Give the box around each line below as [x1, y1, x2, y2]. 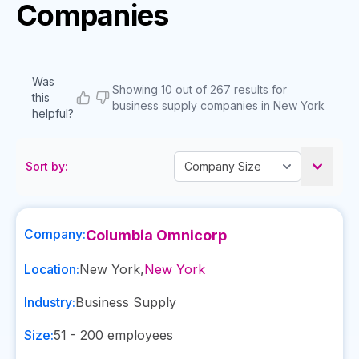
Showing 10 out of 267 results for [112, 83, 287, 96]
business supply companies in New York [112, 99, 325, 112]
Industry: [24, 294, 75, 310]
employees [103, 327, 173, 343]
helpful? [32, 107, 74, 120]
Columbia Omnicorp [86, 227, 227, 244]
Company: [24, 226, 86, 242]
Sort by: [26, 159, 68, 173]
